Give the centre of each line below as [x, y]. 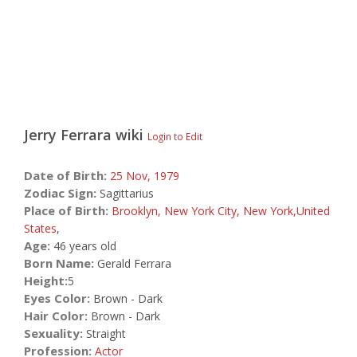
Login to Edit [175, 136]
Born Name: [59, 263]
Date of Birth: [65, 175]
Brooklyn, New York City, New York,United [221, 211]
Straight [104, 333]
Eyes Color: [57, 298]
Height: [46, 280]
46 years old [83, 246]
